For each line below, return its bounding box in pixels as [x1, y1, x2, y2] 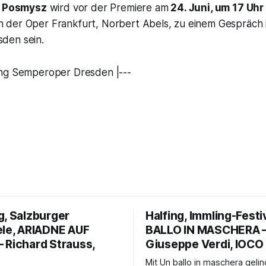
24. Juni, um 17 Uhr [168, 1, 264, 14]
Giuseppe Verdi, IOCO [145, 237, 264, 251]
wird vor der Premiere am [46, 1, 169, 14]
